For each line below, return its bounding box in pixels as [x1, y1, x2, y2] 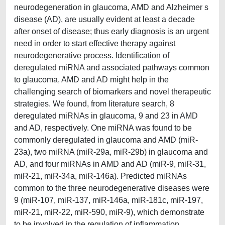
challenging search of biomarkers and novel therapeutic [14, 87, 211, 96]
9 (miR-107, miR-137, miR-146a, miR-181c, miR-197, [14, 196, 203, 204]
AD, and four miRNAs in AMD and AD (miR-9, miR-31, [14, 160, 206, 168]
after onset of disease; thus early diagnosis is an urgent [14, 27, 209, 36]
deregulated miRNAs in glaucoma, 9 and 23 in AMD [14, 111, 198, 120]
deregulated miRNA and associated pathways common [14, 63, 209, 72]
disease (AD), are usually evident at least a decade [14, 15, 195, 24]
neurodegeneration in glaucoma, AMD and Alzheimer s [14, 3, 208, 12]
